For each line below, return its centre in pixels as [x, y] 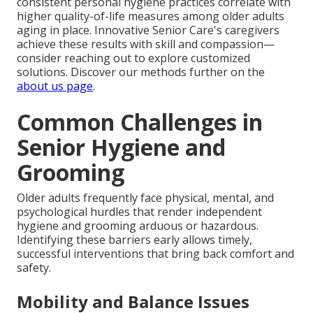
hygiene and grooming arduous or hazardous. [138, 226]
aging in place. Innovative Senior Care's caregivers [148, 30]
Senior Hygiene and [121, 147]
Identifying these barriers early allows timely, [134, 240]
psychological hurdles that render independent [139, 212]
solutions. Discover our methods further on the [141, 72]
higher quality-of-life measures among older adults [151, 16]
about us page [55, 86]
